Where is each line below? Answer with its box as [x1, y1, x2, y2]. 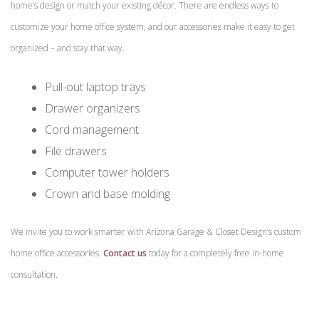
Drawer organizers [45, 100, 140, 116]
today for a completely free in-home [147, 246, 284, 259]
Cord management [45, 121, 139, 137]
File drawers [45, 142, 107, 159]
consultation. [11, 268, 58, 281]
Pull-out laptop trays [45, 78, 146, 95]
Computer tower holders [45, 164, 169, 180]
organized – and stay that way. [11, 41, 125, 54]
